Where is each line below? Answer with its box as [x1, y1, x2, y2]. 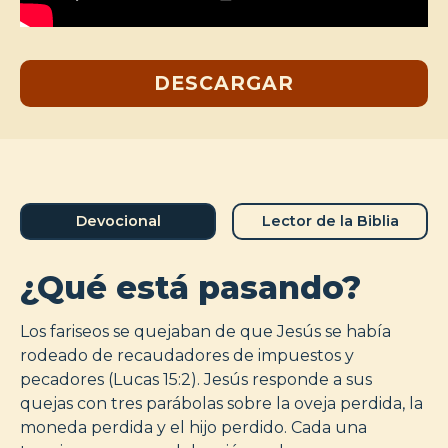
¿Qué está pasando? [20, 267, 361, 307]
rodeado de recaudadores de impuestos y [20, 345, 354, 365]
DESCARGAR [154, 70, 294, 95]
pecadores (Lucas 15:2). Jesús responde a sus [20, 369, 372, 389]
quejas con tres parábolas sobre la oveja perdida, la [20, 393, 423, 413]
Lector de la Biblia [261, 211, 399, 230]
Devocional [75, 211, 161, 230]
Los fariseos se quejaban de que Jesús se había [20, 321, 391, 341]
